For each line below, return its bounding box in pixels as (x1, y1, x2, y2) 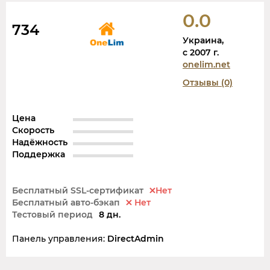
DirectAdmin (107, 233, 164, 244)
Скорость (12, 124, 54, 136)
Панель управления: (12, 233, 105, 244)
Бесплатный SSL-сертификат (12, 184, 143, 196)
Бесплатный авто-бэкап (12, 196, 120, 208)
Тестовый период (12, 209, 93, 220)
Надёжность (12, 136, 67, 148)
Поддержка (12, 148, 65, 160)
